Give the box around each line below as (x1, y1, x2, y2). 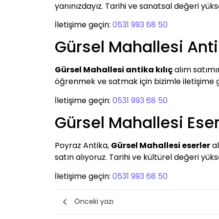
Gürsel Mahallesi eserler (111, 140, 210, 152)
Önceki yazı (74, 197, 113, 207)
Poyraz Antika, (55, 140, 111, 152)
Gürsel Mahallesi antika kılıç (55, 64, 173, 76)
